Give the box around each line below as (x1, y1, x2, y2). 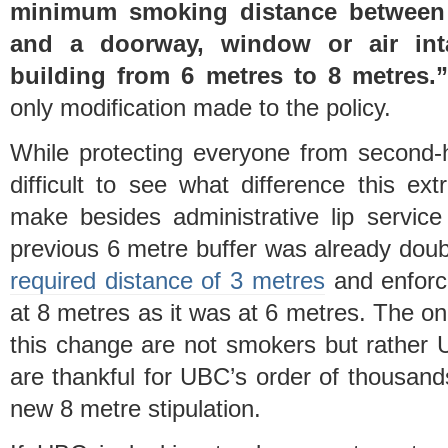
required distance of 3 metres (10, 266, 325, 294)
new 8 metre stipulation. (10, 394, 261, 422)
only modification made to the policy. (10, 93, 391, 121)
